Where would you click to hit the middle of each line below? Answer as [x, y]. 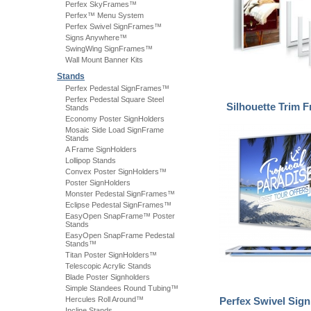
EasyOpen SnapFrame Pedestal [120, 235]
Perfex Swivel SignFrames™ [114, 26]
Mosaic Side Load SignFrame [115, 130]
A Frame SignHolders [101, 149]
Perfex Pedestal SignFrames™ [117, 88]
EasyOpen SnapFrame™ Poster [120, 216]
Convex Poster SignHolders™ [116, 171]
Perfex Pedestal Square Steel [115, 99]
